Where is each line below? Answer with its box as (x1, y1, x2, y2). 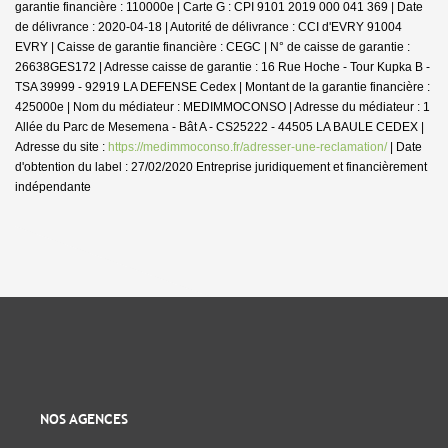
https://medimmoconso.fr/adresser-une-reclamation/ (108, 139, 387, 154)
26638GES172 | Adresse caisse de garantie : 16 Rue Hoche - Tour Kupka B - (15, 59, 430, 74)
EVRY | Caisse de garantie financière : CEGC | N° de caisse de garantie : (15, 39, 410, 54)
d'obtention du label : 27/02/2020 (15, 159, 193, 174)
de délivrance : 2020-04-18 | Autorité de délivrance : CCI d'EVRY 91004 (15, 19, 402, 34)
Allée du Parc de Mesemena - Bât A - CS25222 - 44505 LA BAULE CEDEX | (15, 119, 424, 134)
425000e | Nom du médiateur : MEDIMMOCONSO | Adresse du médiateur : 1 (15, 99, 430, 114)
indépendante (15, 179, 91, 194)
